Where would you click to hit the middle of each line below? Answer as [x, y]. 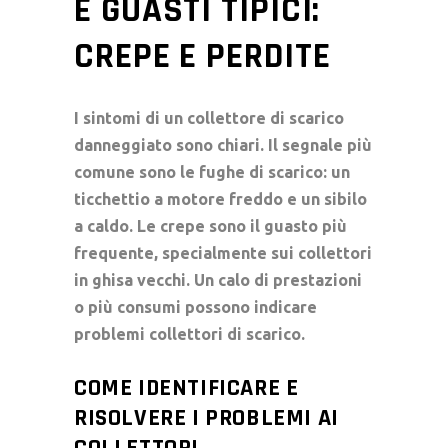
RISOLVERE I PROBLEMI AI [206, 417]
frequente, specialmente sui [186, 252]
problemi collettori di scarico [187, 333]
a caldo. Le [117, 225]
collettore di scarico [265, 117]
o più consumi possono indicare [195, 306]
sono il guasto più [276, 225]
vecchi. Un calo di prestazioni [247, 279]
